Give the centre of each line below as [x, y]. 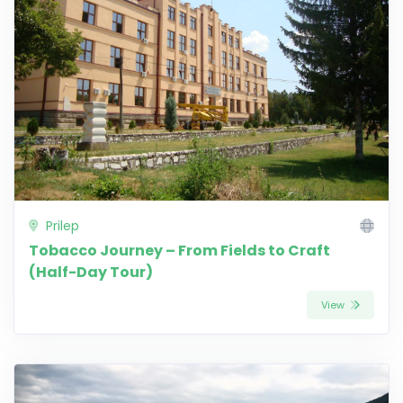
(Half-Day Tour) [91, 273]
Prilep [61, 226]
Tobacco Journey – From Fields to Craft [179, 251]
